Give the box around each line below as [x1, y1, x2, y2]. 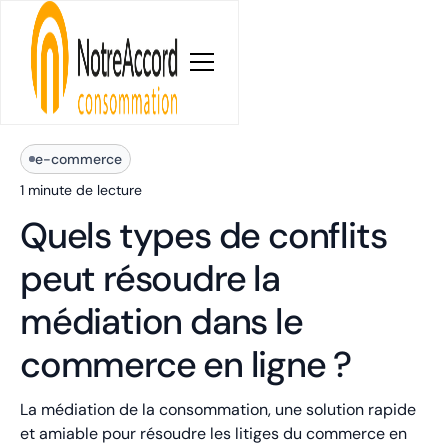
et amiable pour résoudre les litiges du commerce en [20, 423, 407, 444]
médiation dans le [20, 298, 303, 345]
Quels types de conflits [20, 212, 387, 259]
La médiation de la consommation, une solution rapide [20, 399, 416, 420]
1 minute [20, 181, 72, 199]
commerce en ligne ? [20, 341, 352, 388]
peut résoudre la [20, 255, 280, 302]
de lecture [72, 181, 142, 199]
